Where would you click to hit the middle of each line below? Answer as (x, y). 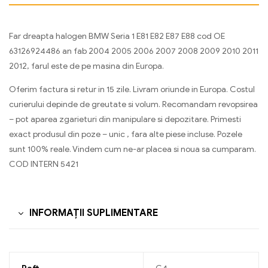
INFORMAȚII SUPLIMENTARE (94, 213)
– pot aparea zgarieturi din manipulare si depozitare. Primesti (125, 119)
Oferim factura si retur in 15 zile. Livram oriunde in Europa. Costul (132, 89)
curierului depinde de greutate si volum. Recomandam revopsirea (133, 104)
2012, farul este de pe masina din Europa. (86, 66)
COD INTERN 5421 (44, 164)
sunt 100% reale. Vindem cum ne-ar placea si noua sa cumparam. (133, 149)
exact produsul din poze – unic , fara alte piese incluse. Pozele (126, 134)
